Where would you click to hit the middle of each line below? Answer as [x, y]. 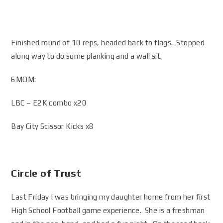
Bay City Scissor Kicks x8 [53, 126]
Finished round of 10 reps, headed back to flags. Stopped [108, 43]
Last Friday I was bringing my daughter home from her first [111, 197]
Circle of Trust [46, 173]
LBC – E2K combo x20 [49, 103]
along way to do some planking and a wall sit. [87, 56]
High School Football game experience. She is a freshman [108, 210]
